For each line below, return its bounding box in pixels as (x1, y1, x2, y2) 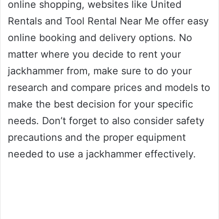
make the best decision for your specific (8, 98, 193, 110)
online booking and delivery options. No (8, 31, 192, 44)
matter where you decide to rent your (8, 48, 181, 60)
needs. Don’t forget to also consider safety (8, 114, 204, 127)
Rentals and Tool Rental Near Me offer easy (8, 15, 209, 27)
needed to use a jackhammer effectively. (8, 148, 196, 160)
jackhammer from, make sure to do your (8, 65, 192, 77)
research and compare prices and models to (8, 81, 210, 93)
